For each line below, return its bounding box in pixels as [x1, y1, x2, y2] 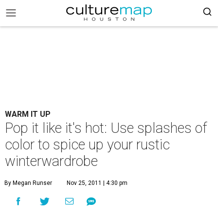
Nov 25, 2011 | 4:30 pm [67, 180, 127, 186]
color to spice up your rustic [5, 136, 170, 153]
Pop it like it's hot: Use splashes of [5, 120, 207, 136]
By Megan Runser [4, 180, 52, 186]
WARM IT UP [5, 109, 51, 119]
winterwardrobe [5, 153, 98, 169]
